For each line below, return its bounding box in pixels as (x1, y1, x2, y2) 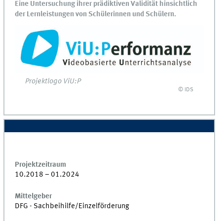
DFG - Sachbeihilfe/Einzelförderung (15, 202, 130, 211)
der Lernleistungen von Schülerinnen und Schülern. (15, 10, 177, 19)
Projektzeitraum (15, 160, 67, 169)
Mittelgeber (15, 192, 52, 201)
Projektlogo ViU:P (25, 77, 81, 86)
